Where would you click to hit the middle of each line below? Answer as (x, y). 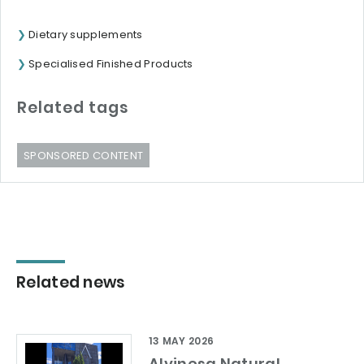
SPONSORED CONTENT (84, 155)
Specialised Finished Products (111, 63)
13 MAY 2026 (182, 340)
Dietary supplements (86, 34)
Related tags (73, 107)
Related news (71, 282)
